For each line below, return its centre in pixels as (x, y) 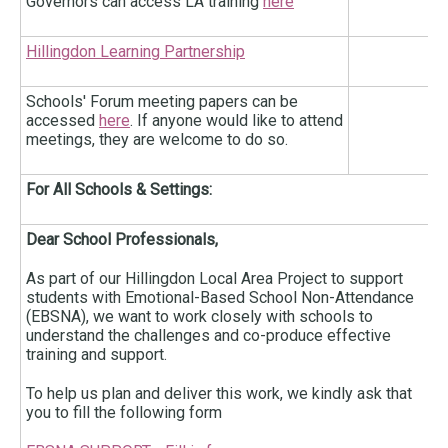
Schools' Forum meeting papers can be (162, 102)
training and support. (96, 355)
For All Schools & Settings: (121, 190)
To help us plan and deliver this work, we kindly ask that (219, 394)
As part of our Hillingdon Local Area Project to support (214, 279)
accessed (62, 121)
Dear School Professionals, (124, 240)
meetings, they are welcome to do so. (161, 140)
